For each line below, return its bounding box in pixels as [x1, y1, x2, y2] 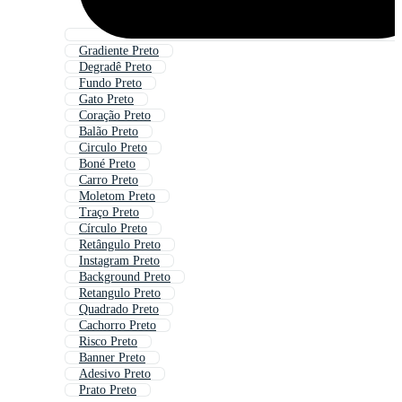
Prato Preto [79, 383, 136, 398]
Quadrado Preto [79, 302, 159, 317]
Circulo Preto [79, 141, 147, 155]
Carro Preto [79, 173, 138, 188]
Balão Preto [79, 125, 138, 139]
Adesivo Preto [79, 367, 151, 381]
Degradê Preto [79, 60, 152, 74]
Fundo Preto [79, 76, 142, 91]
